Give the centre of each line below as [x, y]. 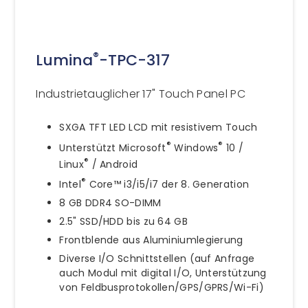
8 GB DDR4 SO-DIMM [110, 202]
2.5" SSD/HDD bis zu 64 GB [123, 221]
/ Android [113, 164]
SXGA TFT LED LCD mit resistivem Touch [158, 127]
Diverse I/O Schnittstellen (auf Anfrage [157, 258]
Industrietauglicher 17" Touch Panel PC [141, 93]
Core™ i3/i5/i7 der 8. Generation [168, 184]
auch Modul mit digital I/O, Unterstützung [163, 273]
